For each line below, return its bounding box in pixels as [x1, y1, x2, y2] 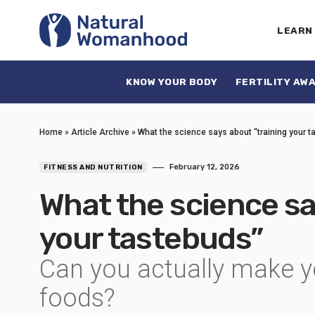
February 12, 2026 [169, 162, 240, 172]
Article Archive [71, 127, 129, 137]
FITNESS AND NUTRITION [44, 163, 143, 172]
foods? [39, 283, 115, 313]
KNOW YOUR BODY [126, 76, 218, 87]
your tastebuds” [39, 220, 263, 257]
